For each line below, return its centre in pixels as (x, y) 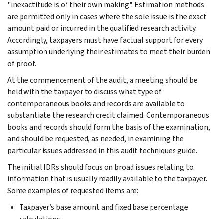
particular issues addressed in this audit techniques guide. (102, 150)
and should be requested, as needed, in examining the (96, 138)
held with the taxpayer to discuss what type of (85, 91)
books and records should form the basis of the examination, (109, 127)
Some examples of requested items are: (73, 190)
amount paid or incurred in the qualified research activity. (102, 28)
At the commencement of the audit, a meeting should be (102, 80)
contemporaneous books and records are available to (96, 103)
